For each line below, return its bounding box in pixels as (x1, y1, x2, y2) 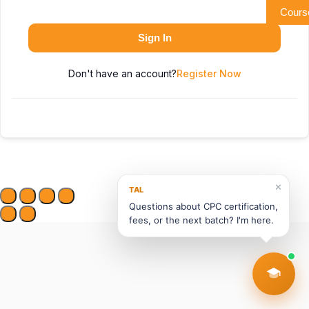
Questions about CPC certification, (129, 201, 278, 212)
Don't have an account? (68, 68, 177, 79)
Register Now (176, 68, 241, 79)
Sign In (137, 32, 172, 43)
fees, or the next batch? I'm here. (129, 215, 274, 226)
